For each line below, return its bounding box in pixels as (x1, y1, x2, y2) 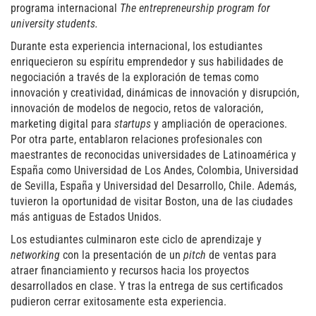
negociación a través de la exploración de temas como (11, 70, 259, 84)
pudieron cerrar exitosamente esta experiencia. (11, 294, 226, 308)
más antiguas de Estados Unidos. (11, 209, 162, 224)
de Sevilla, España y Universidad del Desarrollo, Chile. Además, (11, 178, 296, 193)
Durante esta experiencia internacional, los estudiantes (11, 39, 262, 53)
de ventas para (206, 248, 276, 262)
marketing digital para (11, 116, 114, 130)
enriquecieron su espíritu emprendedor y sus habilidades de (11, 54, 284, 68)
